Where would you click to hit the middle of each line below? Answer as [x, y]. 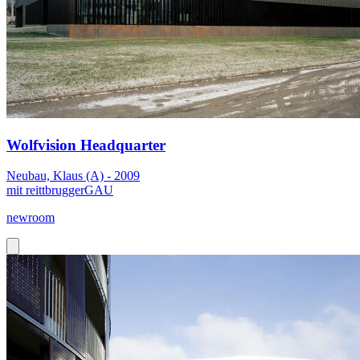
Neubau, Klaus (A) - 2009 [73, 176]
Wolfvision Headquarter [86, 145]
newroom [31, 218]
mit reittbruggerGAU [60, 190]
